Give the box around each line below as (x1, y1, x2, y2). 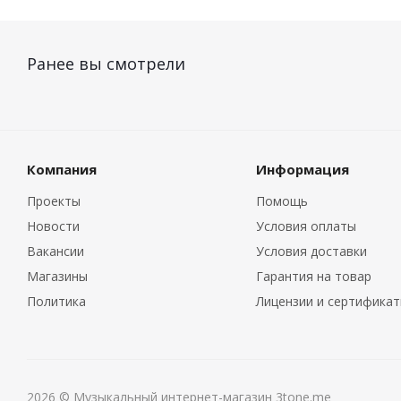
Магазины (27, 268, 88, 286)
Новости (27, 218, 80, 235)
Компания (27, 160, 97, 179)
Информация (255, 160, 349, 179)
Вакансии (27, 243, 84, 260)
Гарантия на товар (255, 268, 371, 286)
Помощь (255, 192, 308, 210)
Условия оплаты (255, 218, 356, 235)
